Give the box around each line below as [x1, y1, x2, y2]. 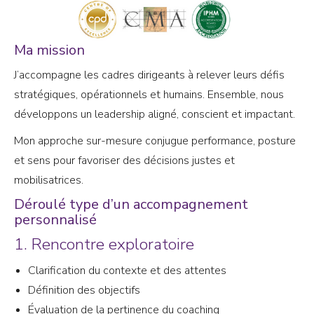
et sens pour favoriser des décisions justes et [14, 152, 235, 168]
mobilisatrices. [14, 172, 83, 188]
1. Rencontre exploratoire [14, 233, 194, 255]
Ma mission [14, 40, 85, 60]
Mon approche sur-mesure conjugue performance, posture [14, 132, 296, 149]
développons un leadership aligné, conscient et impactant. [14, 106, 295, 122]
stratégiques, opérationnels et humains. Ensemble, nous [14, 86, 284, 102]
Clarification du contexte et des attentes [28, 262, 226, 278]
